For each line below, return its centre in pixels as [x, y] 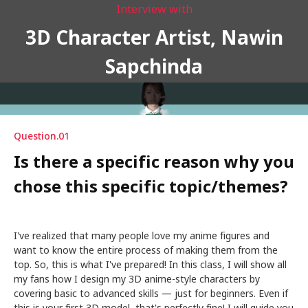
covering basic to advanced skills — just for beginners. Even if [151, 294]
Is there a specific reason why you [154, 163]
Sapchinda [154, 67]
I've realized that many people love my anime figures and [142, 236]
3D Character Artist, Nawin [154, 38]
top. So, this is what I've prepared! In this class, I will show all [150, 265]
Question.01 [42, 136]
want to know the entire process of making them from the [146, 250]
